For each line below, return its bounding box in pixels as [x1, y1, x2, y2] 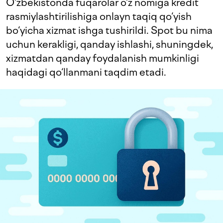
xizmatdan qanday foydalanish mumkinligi [6, 52, 199, 64]
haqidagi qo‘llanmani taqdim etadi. [6, 66, 166, 78]
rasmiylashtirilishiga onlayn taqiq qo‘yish [6, 10, 192, 22]
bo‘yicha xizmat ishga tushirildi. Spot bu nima [6, 24, 213, 36]
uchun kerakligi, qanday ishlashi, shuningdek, [6, 38, 213, 50]
